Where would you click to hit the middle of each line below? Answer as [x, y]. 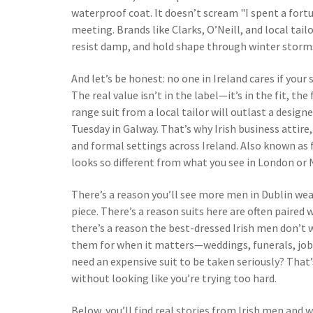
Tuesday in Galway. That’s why [143, 129]
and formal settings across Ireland [154, 145]
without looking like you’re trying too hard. [174, 278]
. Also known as [273, 145]
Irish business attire [262, 129]
